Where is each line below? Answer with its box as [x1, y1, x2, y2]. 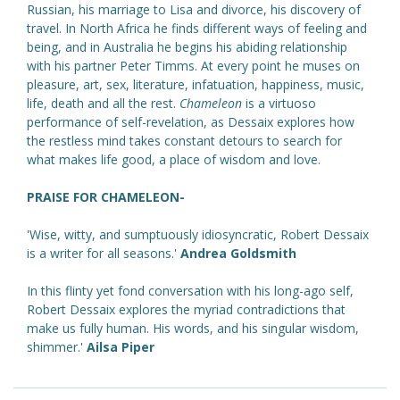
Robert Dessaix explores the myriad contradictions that [27, 301, 346, 319]
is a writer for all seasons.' [27, 245, 180, 262]
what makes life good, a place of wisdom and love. [27, 151, 321, 169]
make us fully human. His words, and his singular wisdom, [27, 320, 359, 337]
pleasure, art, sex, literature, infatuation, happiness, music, [27, 76, 364, 94]
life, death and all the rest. [27, 95, 179, 112]
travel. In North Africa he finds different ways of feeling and [27, 20, 367, 37]
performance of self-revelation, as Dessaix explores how [27, 113, 354, 131]
